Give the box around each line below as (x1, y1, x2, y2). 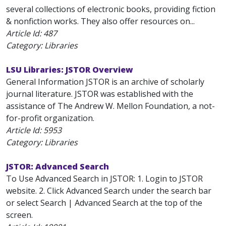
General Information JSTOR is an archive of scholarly (6, 76, 204, 87)
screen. (6, 209, 33, 220)
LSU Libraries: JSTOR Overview (6, 64, 133, 75)
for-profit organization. (6, 112, 94, 124)
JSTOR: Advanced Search (6, 161, 109, 172)
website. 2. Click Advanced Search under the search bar (6, 185, 211, 196)
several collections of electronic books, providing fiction (6, 4, 215, 15)
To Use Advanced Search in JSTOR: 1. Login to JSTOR (6, 173, 203, 184)
